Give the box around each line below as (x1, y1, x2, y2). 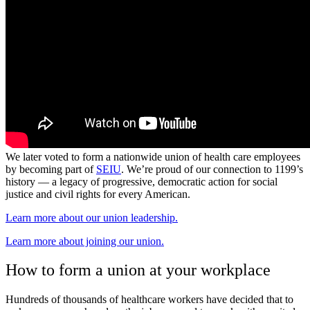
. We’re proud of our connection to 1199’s (121, 163, 303, 175)
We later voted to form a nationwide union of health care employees (6, 150, 300, 163)
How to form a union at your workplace (6, 261, 271, 280)
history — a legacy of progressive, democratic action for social (6, 175, 277, 188)
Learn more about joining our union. (6, 235, 164, 247)
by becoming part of (6, 163, 96, 175)
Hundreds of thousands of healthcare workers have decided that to (6, 293, 293, 306)
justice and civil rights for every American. (6, 188, 190, 200)
